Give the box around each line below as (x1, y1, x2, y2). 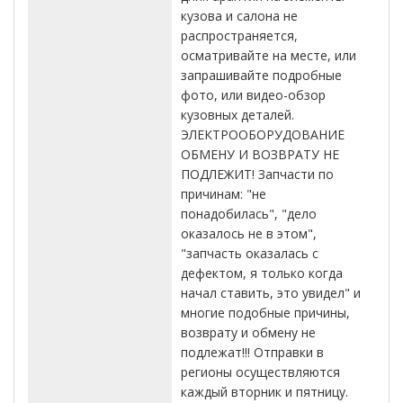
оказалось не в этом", (181, 224, 317, 242)
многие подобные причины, (181, 303, 350, 321)
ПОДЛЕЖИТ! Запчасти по (181, 165, 334, 183)
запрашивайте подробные (181, 66, 342, 84)
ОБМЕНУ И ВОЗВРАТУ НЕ (181, 145, 339, 163)
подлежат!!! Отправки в (181, 343, 324, 361)
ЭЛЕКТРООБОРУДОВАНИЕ (181, 125, 345, 143)
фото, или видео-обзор (181, 85, 326, 103)
